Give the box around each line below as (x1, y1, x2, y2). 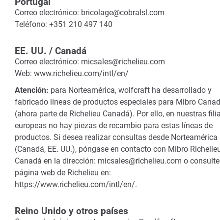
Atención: (15, 85, 49, 95)
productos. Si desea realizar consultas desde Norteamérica (15, 133, 218, 142)
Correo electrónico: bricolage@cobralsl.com (15, 8, 165, 17)
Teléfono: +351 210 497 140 (15, 20, 112, 29)
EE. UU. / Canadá (15, 45, 86, 56)
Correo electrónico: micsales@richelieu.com (15, 57, 165, 66)
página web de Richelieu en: (15, 168, 111, 177)
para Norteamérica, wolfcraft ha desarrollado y (49, 85, 212, 95)
